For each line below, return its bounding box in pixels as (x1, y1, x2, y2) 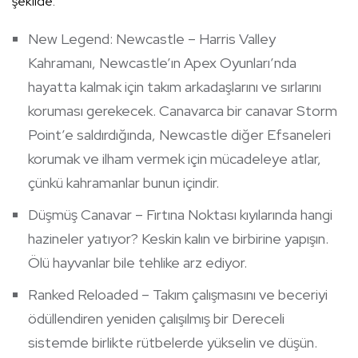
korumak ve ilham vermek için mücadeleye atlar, (28, 149, 321, 169)
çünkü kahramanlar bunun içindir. (28, 173, 219, 193)
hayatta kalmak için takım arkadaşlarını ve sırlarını (28, 78, 321, 97)
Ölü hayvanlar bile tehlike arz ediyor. (28, 253, 247, 272)
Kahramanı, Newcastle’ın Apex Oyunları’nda (28, 54, 296, 73)
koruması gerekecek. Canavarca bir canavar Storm (28, 101, 337, 121)
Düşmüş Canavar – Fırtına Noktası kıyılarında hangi (28, 205, 332, 225)
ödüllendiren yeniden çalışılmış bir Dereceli (28, 309, 284, 328)
